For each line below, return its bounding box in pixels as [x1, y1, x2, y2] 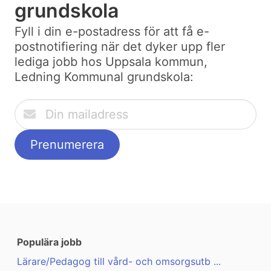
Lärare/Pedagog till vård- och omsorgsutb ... [17, 255, 221, 268]
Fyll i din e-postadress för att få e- [15, 24, 209, 39]
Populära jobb [17, 236, 82, 249]
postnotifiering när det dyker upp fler [15, 39, 225, 54]
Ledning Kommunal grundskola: [15, 70, 194, 85]
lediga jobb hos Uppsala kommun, [15, 54, 207, 70]
